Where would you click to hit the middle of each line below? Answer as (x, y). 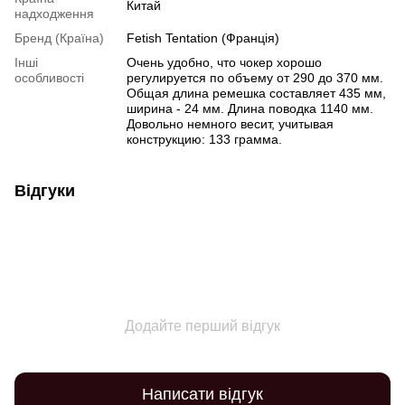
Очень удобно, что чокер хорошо (224, 62)
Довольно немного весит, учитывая (230, 124)
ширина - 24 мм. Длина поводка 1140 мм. (250, 108)
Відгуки (45, 191)
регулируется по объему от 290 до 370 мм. (255, 78)
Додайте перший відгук (202, 326)
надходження (54, 14)
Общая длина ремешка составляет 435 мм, (256, 93)
